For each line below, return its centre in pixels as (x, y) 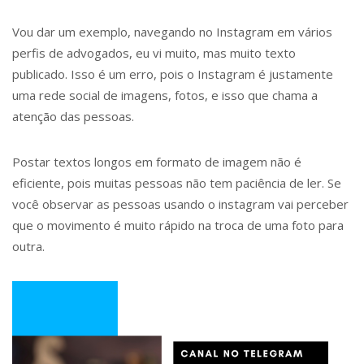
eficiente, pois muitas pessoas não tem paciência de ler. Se (177, 183)
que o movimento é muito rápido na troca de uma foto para (178, 225)
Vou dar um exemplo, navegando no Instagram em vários (172, 32)
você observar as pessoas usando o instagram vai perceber (180, 204)
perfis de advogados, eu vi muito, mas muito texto (154, 53)
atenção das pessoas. (73, 116)
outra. (28, 246)
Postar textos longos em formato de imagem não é (157, 162)
